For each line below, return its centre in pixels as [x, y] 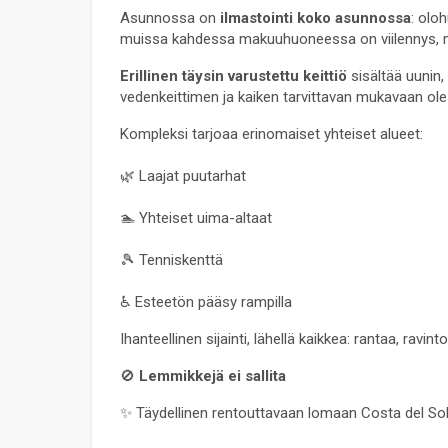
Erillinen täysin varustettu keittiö [233, 75]
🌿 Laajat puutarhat [183, 175]
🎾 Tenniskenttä [171, 259]
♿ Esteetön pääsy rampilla [206, 301]
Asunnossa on [170, 17]
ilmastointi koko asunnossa [315, 17]
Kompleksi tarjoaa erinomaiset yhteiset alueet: [271, 133]
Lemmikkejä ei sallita [212, 375]
